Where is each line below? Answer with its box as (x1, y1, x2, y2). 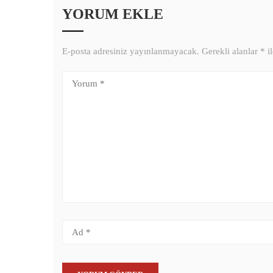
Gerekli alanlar (202, 46, 260, 56)
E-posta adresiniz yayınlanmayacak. (62, 46, 199, 56)
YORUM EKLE (62, 6, 163, 22)
